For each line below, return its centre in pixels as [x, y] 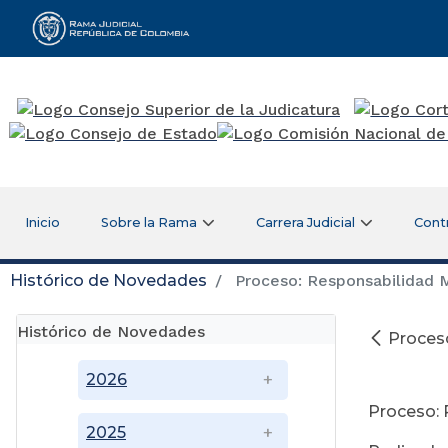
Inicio [42, 222]
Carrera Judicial [306, 222]
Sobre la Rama [149, 222]
